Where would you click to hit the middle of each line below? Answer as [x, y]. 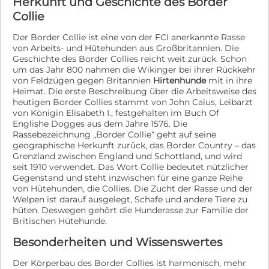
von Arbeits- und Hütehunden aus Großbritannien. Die [126, 48]
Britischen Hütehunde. [60, 221]
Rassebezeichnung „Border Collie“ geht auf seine [114, 134]
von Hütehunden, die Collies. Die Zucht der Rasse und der [133, 189]
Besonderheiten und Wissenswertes [117, 242]
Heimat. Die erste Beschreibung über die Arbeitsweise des [134, 91]
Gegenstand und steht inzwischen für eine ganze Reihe [128, 178]
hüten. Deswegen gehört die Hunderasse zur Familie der [131, 210]
